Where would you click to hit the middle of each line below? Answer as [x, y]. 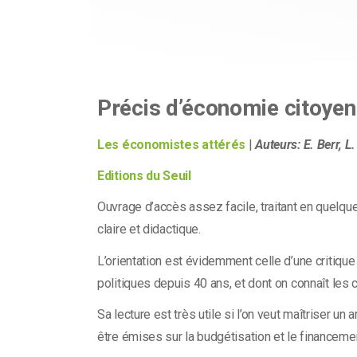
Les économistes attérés [172, 145]
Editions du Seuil [144, 176]
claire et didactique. [149, 229]
